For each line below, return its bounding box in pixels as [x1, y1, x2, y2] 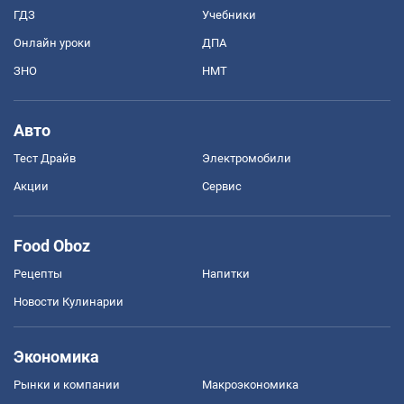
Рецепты [14, 266, 62, 280]
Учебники [202, 7, 256, 22]
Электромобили [202, 151, 291, 165]
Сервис [202, 179, 242, 193]
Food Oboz [14, 235, 90, 255]
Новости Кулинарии [14, 294, 124, 308]
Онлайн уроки [14, 35, 91, 50]
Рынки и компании [14, 377, 120, 391]
